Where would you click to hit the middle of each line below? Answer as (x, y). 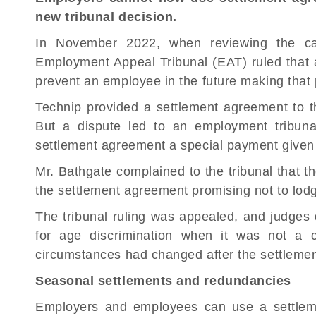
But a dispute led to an (115, 126)
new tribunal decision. (106, 17)
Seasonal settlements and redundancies (163, 281)
